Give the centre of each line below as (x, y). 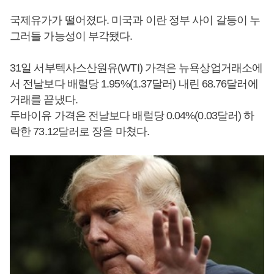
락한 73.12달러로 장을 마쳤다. (80, 131)
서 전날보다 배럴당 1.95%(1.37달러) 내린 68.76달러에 (134, 84)
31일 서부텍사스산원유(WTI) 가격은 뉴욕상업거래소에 (136, 68)
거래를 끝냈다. (44, 100)
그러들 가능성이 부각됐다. (71, 36)
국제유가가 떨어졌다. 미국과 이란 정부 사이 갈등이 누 (135, 20)
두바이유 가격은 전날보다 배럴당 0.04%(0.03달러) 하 (132, 116)
